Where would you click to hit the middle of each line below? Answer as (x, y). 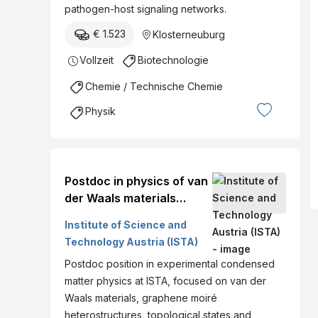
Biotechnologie (173, 60)
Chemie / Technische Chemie (154, 87)
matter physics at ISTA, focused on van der (165, 280)
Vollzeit (97, 60)
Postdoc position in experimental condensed (170, 263)
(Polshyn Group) (110, 215)
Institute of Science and (126, 224)
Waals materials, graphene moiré (141, 297)
